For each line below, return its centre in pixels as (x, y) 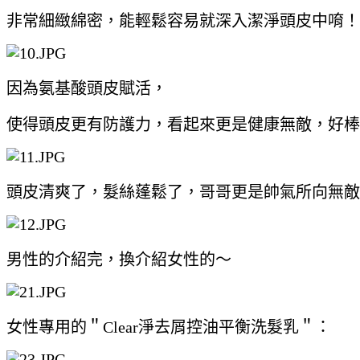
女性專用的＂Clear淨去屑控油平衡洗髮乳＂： (169, 327)
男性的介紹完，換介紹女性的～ (119, 259)
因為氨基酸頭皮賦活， (87, 88)
